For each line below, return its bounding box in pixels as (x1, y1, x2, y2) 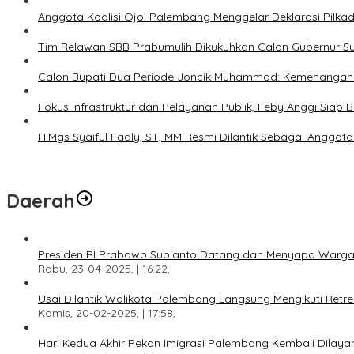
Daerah (6, 189, 75, 213)
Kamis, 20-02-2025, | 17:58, (38, 306, 175, 321)
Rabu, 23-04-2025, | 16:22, (38, 262, 170, 277)
